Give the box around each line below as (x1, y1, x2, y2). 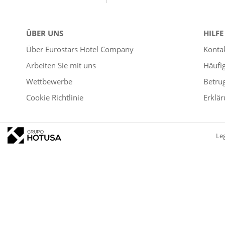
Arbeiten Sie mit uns (26, 60, 96, 70)
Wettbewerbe (26, 76, 72, 86)
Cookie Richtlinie (26, 92, 83, 102)
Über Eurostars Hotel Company (26, 44, 134, 54)
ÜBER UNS (26, 28, 63, 38)
